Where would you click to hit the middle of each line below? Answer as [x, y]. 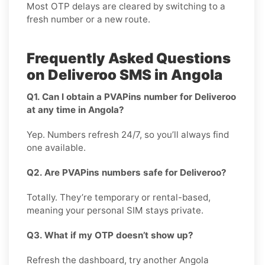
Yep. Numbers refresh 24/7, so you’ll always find [128, 134]
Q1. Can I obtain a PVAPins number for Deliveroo [131, 96]
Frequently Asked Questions [129, 58]
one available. [56, 147]
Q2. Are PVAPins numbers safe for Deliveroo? [127, 172]
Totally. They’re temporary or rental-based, [119, 197]
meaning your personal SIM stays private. [115, 210]
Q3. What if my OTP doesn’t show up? [110, 235]
